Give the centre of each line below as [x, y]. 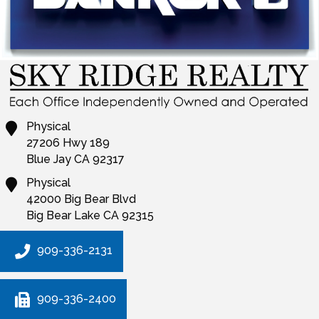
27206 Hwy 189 [68, 143]
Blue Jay [49, 159]
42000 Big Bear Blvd [82, 199]
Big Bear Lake [64, 216]
